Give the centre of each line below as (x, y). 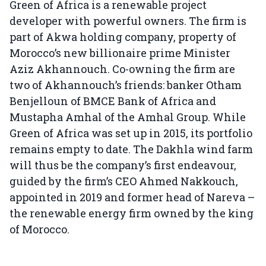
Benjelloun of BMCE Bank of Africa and (113, 101)
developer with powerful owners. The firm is (128, 21)
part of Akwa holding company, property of (123, 37)
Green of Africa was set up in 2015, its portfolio (131, 133)
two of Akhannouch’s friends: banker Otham (126, 85)
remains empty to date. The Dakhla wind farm (131, 149)
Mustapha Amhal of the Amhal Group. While (128, 117)
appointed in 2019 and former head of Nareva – (132, 197)
